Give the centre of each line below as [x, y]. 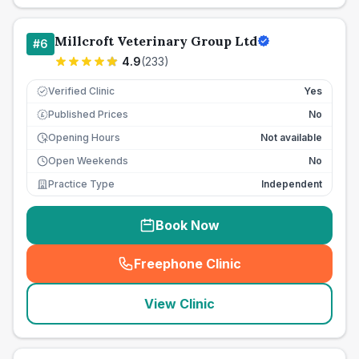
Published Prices [88, 114]
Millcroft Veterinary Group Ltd [156, 41]
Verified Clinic [81, 91]
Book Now [188, 225]
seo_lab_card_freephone [263, 272]
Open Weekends [88, 161]
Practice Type [81, 184]
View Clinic [179, 304]
